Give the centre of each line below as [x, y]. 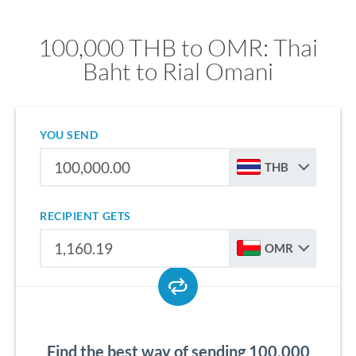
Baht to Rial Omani [178, 71]
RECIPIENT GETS [85, 216]
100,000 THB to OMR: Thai [178, 47]
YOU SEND [69, 135]
